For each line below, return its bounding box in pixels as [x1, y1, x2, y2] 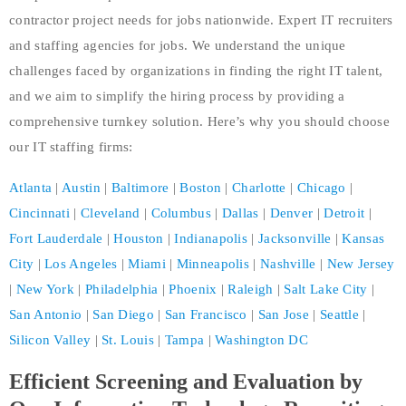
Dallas [221, 205, 259, 220]
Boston [179, 179, 222, 195]
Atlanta [9, 179, 53, 195]
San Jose [257, 306, 310, 322]
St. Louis [101, 332, 154, 347]
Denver [269, 205, 314, 220]
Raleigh [227, 281, 274, 296]
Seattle [319, 306, 360, 322]
